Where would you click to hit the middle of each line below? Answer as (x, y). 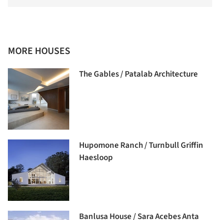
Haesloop (96, 157)
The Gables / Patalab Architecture (138, 74)
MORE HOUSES (39, 51)
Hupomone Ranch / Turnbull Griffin (141, 145)
